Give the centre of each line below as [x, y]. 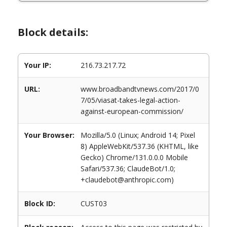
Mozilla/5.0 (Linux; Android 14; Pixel [138, 135]
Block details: [53, 32]
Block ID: [40, 203]
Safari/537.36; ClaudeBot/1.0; [128, 168]
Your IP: [38, 65]
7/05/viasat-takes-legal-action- [130, 100]
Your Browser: [49, 135]
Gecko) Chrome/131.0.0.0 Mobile [134, 157]
